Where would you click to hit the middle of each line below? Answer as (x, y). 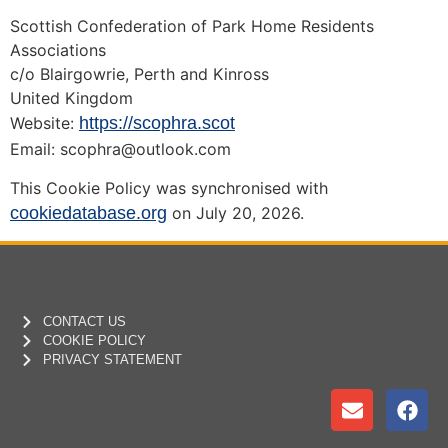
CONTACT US (84, 322)
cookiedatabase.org (88, 212)
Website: (44, 123)
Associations (58, 50)
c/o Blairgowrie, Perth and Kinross (139, 74)
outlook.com (183, 149)
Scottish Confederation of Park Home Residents (192, 26)
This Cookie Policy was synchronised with (169, 187)
